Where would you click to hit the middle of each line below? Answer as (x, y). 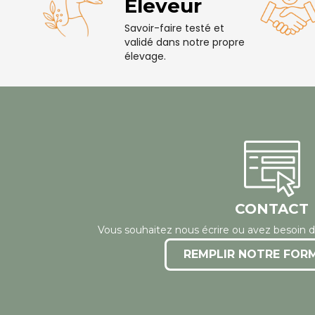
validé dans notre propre (184, 42)
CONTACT (272, 209)
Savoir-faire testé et (174, 28)
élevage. (145, 56)
